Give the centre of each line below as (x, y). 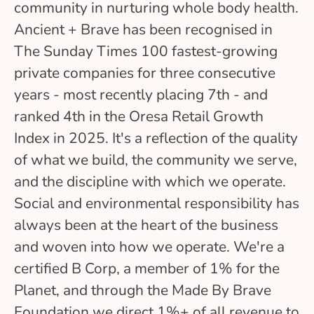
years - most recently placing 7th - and (141, 95)
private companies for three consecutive (145, 73)
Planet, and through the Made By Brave (143, 290)
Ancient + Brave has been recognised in (143, 29)
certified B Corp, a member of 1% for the (147, 268)
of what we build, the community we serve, (156, 160)
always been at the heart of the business (146, 225)
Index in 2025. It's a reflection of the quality (156, 138)
